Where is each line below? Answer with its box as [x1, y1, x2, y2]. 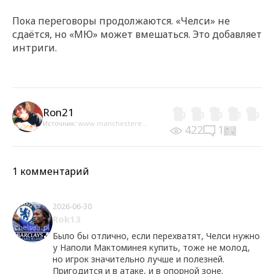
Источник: [43, 119, 78, 128]
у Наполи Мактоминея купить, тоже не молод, [53, 241, 250, 253]
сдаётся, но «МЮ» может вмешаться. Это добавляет [12, 27, 262, 41]
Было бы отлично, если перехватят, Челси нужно [53, 229, 260, 242]
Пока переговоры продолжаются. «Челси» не [12, 13, 230, 28]
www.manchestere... [78, 119, 147, 128]
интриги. [12, 40, 57, 54]
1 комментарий [12, 164, 89, 178]
